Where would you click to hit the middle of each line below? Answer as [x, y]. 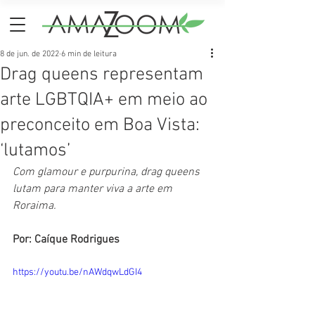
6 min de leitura [89, 54]
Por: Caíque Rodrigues [66, 240]
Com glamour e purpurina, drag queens [108, 172]
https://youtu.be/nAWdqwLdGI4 [77, 272]
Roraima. [34, 206]
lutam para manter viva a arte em [94, 189]
